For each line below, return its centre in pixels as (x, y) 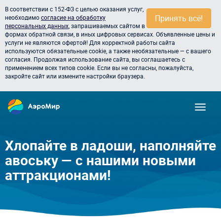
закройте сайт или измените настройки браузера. (75, 76)
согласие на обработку (73, 17)
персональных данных (37, 26)
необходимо (23, 17)
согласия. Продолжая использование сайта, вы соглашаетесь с (95, 59)
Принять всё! (179, 18)
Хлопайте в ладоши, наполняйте (110, 145)
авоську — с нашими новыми (100, 160)
